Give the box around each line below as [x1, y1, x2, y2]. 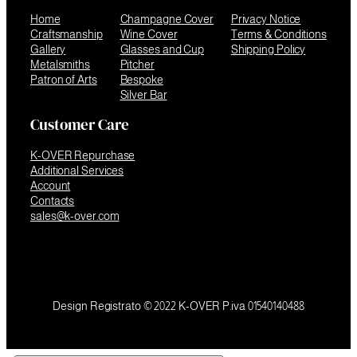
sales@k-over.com [30, 209, 120, 222]
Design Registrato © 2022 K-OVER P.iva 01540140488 [53, 299, 304, 312]
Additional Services [30, 163, 124, 177]
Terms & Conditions [230, 27, 327, 41]
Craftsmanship [30, 27, 103, 41]
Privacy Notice [230, 12, 301, 25]
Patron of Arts [30, 73, 97, 86]
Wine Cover [120, 27, 178, 41]
